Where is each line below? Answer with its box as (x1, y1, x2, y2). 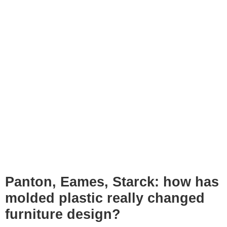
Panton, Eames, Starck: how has (5, 174, 219, 190)
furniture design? (5, 207, 121, 222)
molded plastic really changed (5, 191, 205, 206)
